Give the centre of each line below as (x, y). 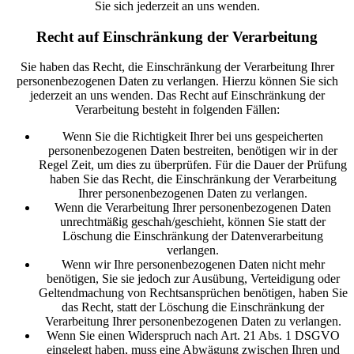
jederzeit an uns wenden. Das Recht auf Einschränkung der (177, 96)
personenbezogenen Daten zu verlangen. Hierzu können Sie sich (177, 81)
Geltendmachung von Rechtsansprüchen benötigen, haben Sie (193, 293)
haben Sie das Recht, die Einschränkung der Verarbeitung (193, 179)
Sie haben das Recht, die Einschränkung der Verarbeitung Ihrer (177, 67)
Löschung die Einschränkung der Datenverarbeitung (193, 236)
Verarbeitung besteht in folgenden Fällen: (177, 110)
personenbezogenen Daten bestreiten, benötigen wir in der (193, 151)
